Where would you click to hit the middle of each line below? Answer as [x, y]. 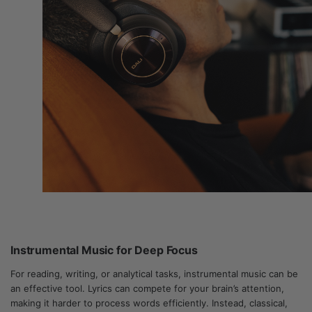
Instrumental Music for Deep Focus [104, 250]
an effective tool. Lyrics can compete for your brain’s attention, [147, 288]
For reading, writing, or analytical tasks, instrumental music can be [154, 274]
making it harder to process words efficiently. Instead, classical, [149, 303]
